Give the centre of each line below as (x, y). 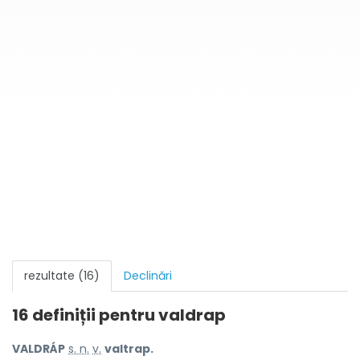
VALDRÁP (39, 349)
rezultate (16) (62, 276)
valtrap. (129, 349)
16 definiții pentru (85, 315)
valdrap (192, 315)
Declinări (148, 276)
